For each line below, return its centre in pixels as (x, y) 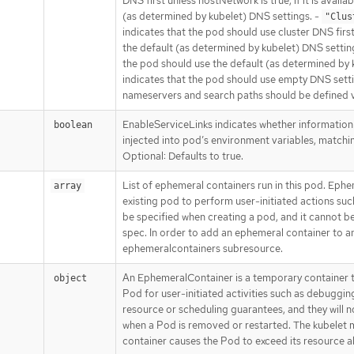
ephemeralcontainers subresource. (203, 248)
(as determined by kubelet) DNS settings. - (222, 16)
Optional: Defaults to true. (183, 156)
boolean (73, 124)
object (70, 278)
